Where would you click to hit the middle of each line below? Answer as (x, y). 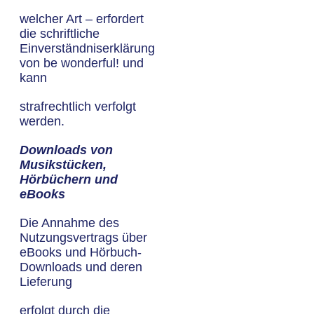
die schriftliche (60, 34)
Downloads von (66, 150)
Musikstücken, (63, 165)
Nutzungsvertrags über (83, 238)
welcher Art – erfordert (82, 19)
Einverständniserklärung (87, 48)
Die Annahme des (69, 223)
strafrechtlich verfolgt (78, 107)
